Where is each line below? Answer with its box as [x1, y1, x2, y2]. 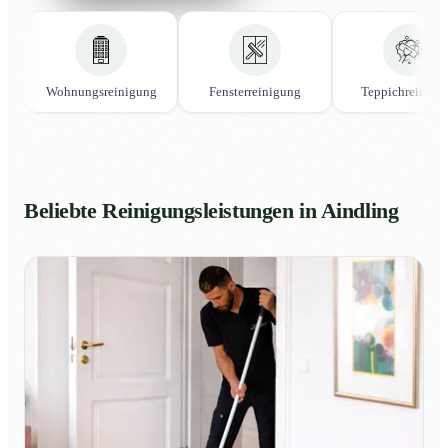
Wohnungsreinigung [45, 84, 157, 100]
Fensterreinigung [209, 84, 301, 100]
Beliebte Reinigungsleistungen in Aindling [24, 199, 399, 224]
